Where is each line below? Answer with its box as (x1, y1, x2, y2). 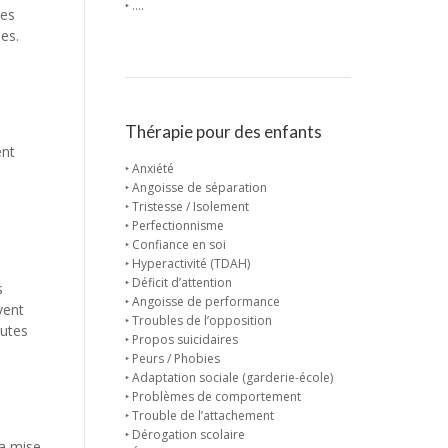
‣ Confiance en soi (124, 236, 226, 253)
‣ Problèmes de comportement (124, 388, 301, 405)
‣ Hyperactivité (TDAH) (124, 255, 250, 272)
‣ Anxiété (124, 160, 174, 177)
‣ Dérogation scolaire (124, 426, 245, 443)
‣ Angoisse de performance (124, 293, 280, 310)
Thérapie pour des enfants (124, 121, 322, 142)
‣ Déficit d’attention (124, 274, 232, 291)
